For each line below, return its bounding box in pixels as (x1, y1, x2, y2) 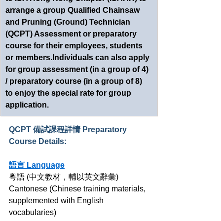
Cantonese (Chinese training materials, (9, 184, 147, 193)
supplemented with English (9, 196, 106, 205)
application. (5, 101, 49, 110)
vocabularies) (9, 208, 56, 217)
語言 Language (9, 161, 65, 170)
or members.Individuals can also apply (5, 53, 151, 62)
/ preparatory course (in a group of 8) (5, 77, 144, 86)
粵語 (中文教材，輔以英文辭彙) (9, 173, 118, 182)
